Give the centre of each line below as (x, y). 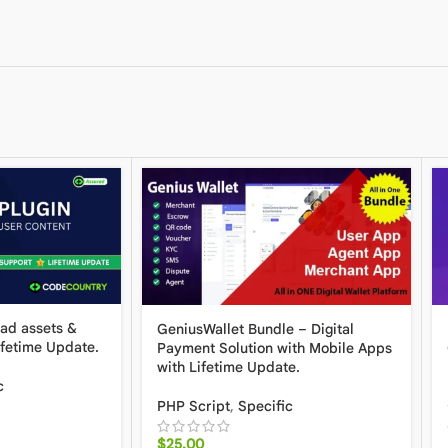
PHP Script (193, 405)
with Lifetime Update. (228, 366)
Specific (265, 405)
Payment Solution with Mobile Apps (274, 347)
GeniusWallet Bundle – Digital (255, 328)
